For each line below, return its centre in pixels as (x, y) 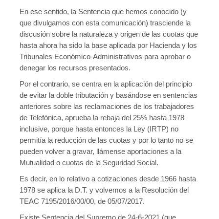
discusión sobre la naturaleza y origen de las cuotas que (109, 34)
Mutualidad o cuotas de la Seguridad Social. (89, 163)
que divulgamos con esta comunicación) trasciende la (105, 23)
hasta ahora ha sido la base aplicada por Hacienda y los (108, 45)
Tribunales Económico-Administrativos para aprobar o (105, 56)
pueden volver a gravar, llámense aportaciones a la (100, 151)
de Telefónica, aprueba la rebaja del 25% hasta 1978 (102, 118)
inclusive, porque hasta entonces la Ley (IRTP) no (99, 129)
